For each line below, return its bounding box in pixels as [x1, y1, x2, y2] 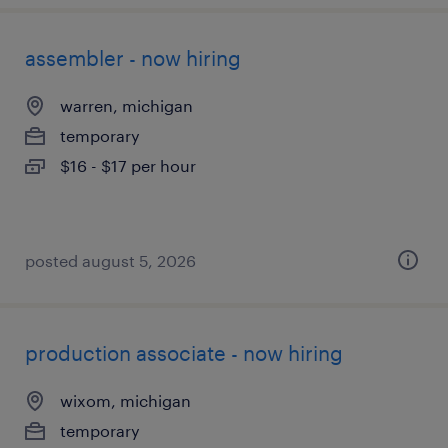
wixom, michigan [60, 391, 191, 410]
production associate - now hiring [25, 341, 343, 365]
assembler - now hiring [25, 46, 241, 70]
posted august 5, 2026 [25, 251, 196, 270]
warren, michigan [60, 96, 193, 115]
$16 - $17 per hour [60, 156, 196, 175]
